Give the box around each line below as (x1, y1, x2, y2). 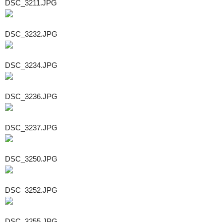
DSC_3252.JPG (5, 185, 57, 194)
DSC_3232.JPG (5, 29, 57, 38)
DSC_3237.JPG (5, 123, 57, 132)
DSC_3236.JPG (5, 92, 57, 101)
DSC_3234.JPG (5, 60, 57, 69)
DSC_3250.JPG (5, 154, 57, 163)
